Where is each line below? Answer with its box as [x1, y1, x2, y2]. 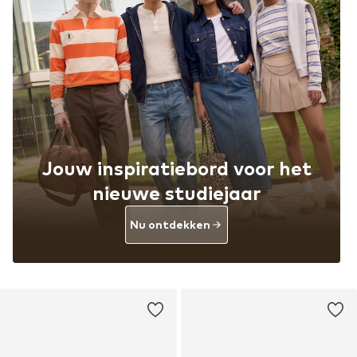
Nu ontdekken [130, 218, 210, 232]
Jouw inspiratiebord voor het [41, 156, 312, 180]
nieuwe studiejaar [92, 181, 261, 205]
